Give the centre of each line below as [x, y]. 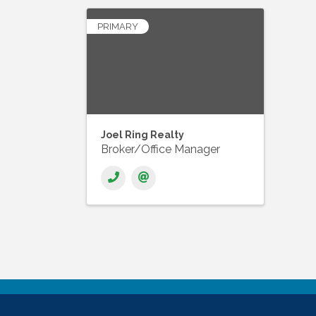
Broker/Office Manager [160, 149]
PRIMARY [118, 26]
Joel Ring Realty [142, 135]
